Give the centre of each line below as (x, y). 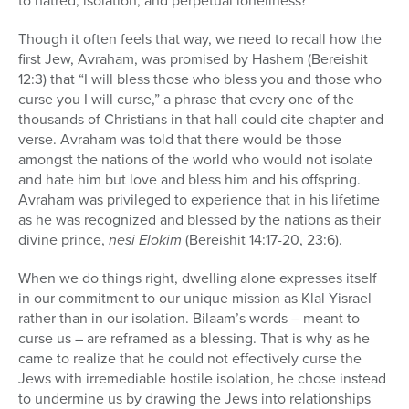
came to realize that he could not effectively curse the (190, 358)
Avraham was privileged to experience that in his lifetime (199, 199)
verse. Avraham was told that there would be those (180, 139)
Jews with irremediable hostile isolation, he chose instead (202, 378)
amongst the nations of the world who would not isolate (195, 159)
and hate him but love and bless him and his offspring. (189, 179)
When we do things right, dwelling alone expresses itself (198, 278)
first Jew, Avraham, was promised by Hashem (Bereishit (193, 58)
